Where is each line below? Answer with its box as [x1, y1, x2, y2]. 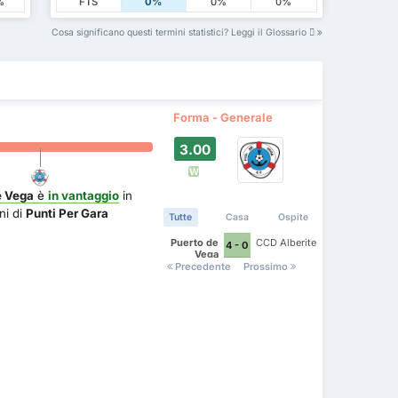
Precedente [172, 260, 232, 274]
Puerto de [171, 236, 219, 250]
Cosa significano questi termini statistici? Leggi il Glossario [51, 27, 309, 39]
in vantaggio [48, 188, 120, 203]
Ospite [278, 211, 309, 224]
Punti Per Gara [26, 206, 109, 221]
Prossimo [243, 260, 291, 274]
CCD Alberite [255, 236, 316, 250]
